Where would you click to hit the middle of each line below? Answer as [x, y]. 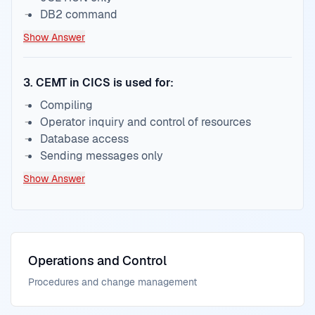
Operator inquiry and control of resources [146, 122]
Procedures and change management [112, 282]
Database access [84, 139]
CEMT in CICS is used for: [105, 83]
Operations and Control [97, 261]
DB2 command [79, 14]
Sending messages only [102, 156]
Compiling [66, 105]
